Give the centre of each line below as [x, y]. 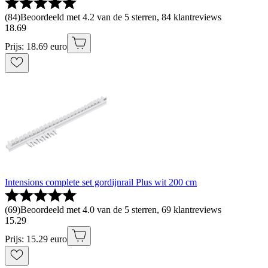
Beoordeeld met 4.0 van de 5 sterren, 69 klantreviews [121, 210]
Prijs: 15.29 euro [36, 239]
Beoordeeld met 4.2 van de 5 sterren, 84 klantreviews [121, 17]
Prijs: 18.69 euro [36, 47]
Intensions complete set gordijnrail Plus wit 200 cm [101, 182]
